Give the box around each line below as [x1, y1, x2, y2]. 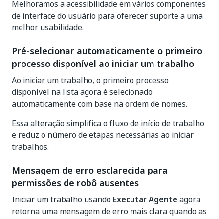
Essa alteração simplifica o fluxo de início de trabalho [12, 117, 204, 129]
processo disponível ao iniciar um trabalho [12, 57, 194, 70]
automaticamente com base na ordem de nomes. [12, 98, 187, 109]
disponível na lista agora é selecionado [12, 86, 153, 98]
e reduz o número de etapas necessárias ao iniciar [12, 129, 194, 141]
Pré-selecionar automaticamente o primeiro [12, 44, 202, 58]
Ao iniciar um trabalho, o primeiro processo [12, 74, 169, 86]
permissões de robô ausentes [12, 176, 139, 190]
